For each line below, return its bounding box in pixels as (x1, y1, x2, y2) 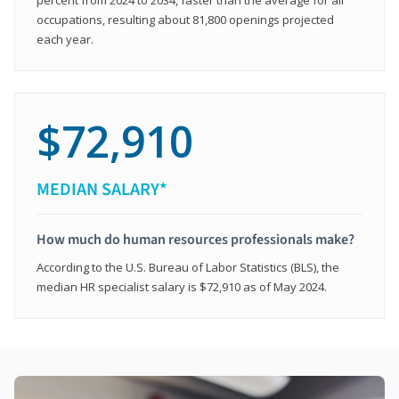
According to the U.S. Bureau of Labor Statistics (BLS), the (37, 258, 339, 275)
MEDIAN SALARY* (37, 176, 167, 202)
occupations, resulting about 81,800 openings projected (37, 11, 334, 28)
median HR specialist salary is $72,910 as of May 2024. (37, 278, 327, 295)
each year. (37, 30, 94, 47)
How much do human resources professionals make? (37, 229, 354, 249)
